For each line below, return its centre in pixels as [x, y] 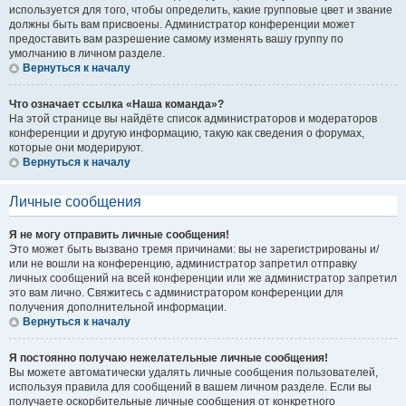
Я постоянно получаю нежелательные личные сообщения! [169, 358]
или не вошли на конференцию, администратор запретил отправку [183, 264]
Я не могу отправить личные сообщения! [119, 235]
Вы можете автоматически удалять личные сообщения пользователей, [193, 372]
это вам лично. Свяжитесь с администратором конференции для [176, 293]
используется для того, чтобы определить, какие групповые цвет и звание [201, 10]
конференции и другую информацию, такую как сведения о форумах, [187, 133]
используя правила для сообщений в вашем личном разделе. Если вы [190, 387]
